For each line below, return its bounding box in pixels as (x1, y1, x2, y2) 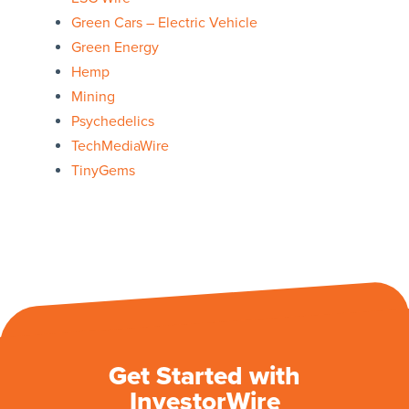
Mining (70, 88, 115, 107)
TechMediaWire (70, 137, 169, 156)
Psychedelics (70, 112, 154, 131)
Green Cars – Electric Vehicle (70, 14, 257, 33)
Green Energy (70, 38, 159, 58)
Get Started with (109, 361, 300, 393)
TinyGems (70, 162, 135, 181)
